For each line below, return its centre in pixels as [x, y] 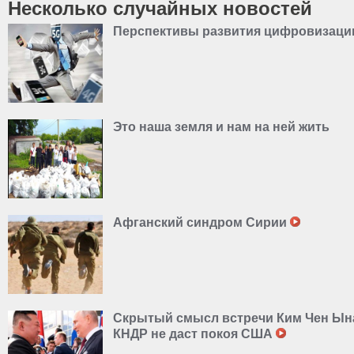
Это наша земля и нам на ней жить [221, 127]
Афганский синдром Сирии [201, 222]
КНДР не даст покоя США [194, 334]
